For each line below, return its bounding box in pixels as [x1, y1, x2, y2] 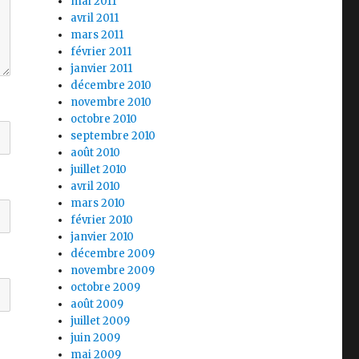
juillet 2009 [71, 314, 131, 328]
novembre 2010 [71, 95, 152, 109]
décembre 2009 [71, 247, 155, 260]
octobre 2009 [71, 280, 141, 294]
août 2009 [71, 297, 124, 311]
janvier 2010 [71, 230, 135, 244]
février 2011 [71, 45, 132, 58]
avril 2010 [71, 179, 121, 193]
